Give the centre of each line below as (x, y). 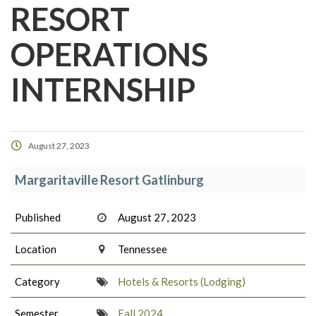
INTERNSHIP (103, 90)
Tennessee (143, 249)
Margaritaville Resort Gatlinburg (109, 180)
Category (37, 281)
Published (38, 217)
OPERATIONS (109, 55)
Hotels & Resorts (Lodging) (182, 281)
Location (36, 249)
